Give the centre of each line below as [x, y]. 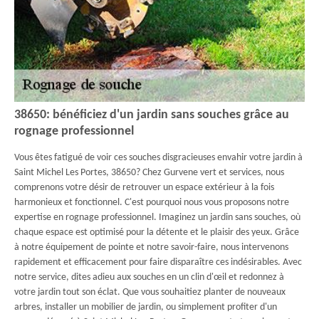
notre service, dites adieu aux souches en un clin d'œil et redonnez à [149, 277]
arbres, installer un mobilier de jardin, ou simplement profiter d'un [146, 307]
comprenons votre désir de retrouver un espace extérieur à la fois [144, 188]
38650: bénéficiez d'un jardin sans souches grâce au [152, 115]
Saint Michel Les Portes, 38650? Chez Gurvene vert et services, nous [149, 173]
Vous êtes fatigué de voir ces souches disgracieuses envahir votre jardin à [158, 158]
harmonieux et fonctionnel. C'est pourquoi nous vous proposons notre [152, 203]
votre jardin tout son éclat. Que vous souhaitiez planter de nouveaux [150, 292]
